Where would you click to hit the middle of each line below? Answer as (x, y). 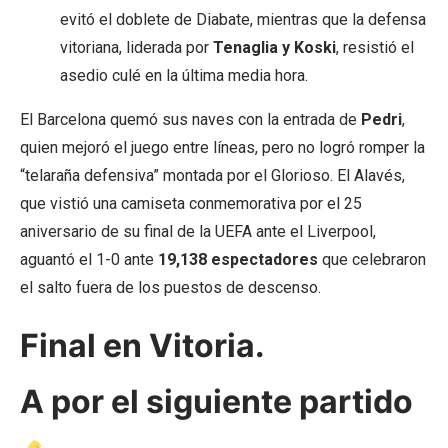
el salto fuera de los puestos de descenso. (170, 288)
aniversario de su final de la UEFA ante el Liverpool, (198, 232)
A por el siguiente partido (216, 402)
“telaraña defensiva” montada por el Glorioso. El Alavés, (212, 176)
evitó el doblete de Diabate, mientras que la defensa (243, 20)
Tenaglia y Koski (274, 48)
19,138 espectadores (238, 260)
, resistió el (375, 48)
